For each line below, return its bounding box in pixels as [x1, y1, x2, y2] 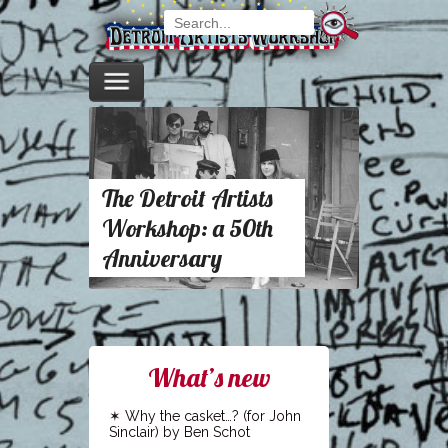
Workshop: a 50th [102, 213, 273, 244]
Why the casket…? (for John [125, 408, 301, 425]
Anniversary [102, 243, 222, 274]
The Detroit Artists [102, 183, 273, 214]
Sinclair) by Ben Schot [109, 424, 250, 441]
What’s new [147, 361, 271, 395]
